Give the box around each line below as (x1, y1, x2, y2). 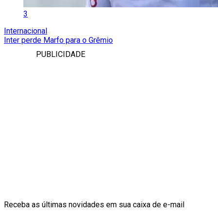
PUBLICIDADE (36, 49, 85, 59)
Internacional (4, 26, 47, 36)
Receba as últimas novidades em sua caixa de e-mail (4, 200, 184, 209)
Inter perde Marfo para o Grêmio (4, 35, 113, 45)
